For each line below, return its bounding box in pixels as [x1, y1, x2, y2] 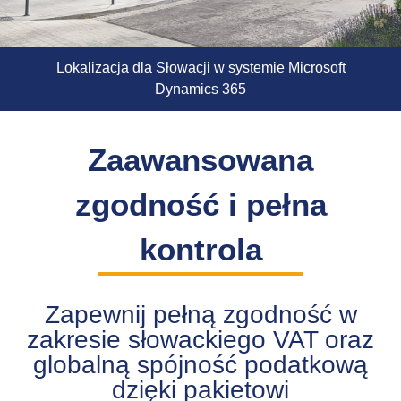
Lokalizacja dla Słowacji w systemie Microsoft [55, 60, 346, 76]
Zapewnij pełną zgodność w [44, 301, 357, 329]
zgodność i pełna [74, 187, 327, 223]
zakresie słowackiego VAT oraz [27, 326, 374, 354]
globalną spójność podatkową [33, 351, 368, 380]
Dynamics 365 [155, 81, 246, 98]
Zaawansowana [88, 142, 313, 178]
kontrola [139, 232, 262, 268]
